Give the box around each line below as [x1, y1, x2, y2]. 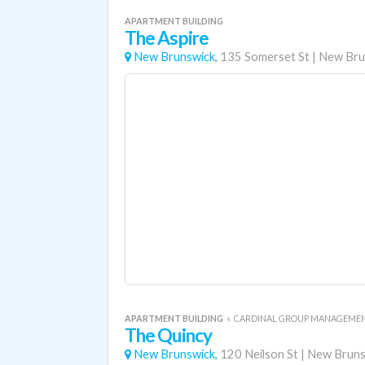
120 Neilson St [220, 347, 298, 361]
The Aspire [125, 27, 209, 49]
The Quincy [125, 324, 212, 346]
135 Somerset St [220, 50, 310, 64]
